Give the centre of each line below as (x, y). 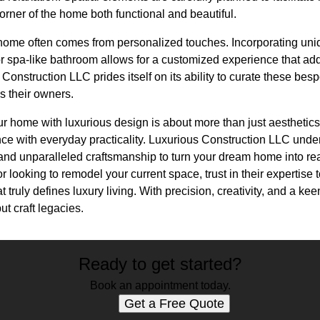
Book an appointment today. (160, 285)
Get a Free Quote (174, 304)
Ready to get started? (160, 264)
